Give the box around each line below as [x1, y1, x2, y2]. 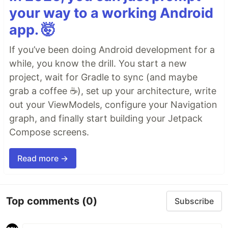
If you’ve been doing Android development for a [9, 44, 215, 55]
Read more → [17, 153, 68, 164]
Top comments [6, 194, 82, 207]
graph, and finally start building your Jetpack [9, 113, 203, 124]
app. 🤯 [9, 21, 55, 39]
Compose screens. [9, 127, 89, 138]
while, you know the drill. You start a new [9, 58, 187, 69]
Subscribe [175, 196, 214, 207]
